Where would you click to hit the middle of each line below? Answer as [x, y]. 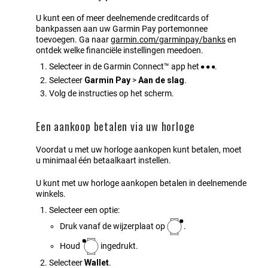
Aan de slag [161, 80]
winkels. [51, 194]
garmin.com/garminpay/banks [168, 40]
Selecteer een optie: [84, 210]
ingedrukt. [118, 246]
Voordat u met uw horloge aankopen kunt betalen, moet [139, 150]
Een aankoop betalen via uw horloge [116, 126]
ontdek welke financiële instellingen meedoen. [120, 51]
